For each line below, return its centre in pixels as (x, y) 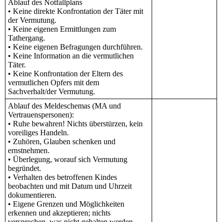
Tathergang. (27, 38)
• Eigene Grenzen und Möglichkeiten (66, 204)
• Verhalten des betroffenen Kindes (62, 177)
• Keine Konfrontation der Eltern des (65, 74)
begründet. (25, 168)
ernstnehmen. (29, 151)
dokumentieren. (32, 195)
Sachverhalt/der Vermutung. (52, 92)
